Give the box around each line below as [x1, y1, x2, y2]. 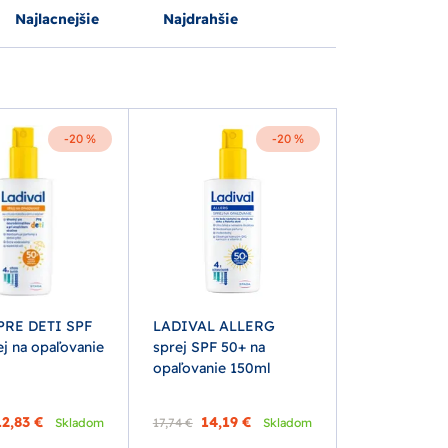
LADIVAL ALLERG [152, 317, 275, 336]
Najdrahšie [163, 10, 238, 28]
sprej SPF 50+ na [152, 338, 265, 357]
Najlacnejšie [15, 10, 99, 28]
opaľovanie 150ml [152, 359, 271, 378]
